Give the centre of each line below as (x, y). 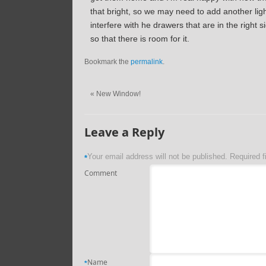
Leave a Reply (124, 132)
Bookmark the (107, 61)
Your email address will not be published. (157, 156)
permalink (147, 61)
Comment (101, 173)
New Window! (118, 94)
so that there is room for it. (140, 38)
